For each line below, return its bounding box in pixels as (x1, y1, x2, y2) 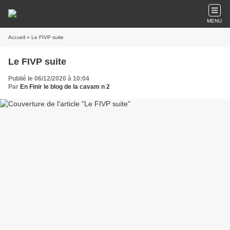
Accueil (8, 34, 25, 40)
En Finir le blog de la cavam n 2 (20, 83, 110, 90)
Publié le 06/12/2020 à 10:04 (8, 75, 89, 82)
